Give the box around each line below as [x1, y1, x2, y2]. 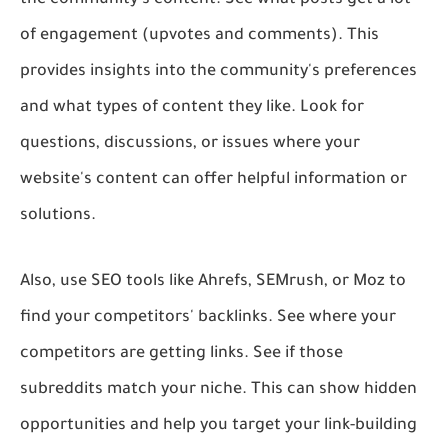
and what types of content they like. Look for [20, 98, 364, 117]
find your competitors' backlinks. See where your [20, 308, 396, 327]
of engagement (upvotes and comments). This [20, 26, 379, 45]
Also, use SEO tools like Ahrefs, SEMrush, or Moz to [20, 272, 406, 291]
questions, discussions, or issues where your [20, 134, 360, 153]
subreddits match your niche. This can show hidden [20, 380, 417, 399]
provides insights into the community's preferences [20, 62, 417, 81]
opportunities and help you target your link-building [20, 416, 417, 435]
